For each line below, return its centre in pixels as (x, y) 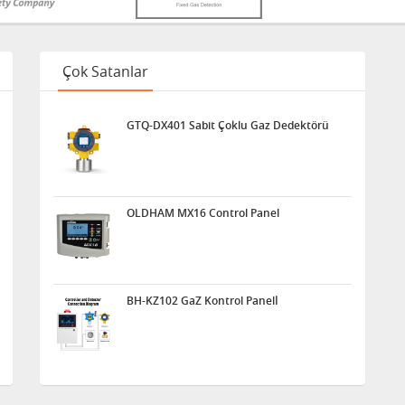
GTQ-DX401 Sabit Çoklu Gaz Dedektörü (228, 125)
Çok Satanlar (105, 71)
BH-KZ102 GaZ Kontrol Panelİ (202, 301)
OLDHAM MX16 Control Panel (203, 213)
